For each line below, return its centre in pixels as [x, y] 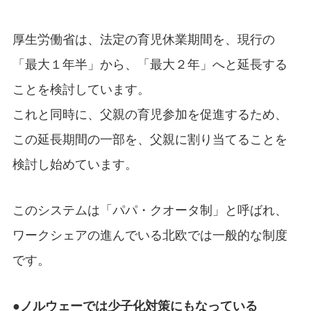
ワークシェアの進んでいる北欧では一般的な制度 [150, 235]
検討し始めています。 [75, 164]
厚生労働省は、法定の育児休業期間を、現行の [143, 39]
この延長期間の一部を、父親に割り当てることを [150, 139]
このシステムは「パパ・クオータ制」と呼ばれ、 [150, 210]
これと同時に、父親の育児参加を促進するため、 [150, 114]
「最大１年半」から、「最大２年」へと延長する [150, 64]
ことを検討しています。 [81, 89]
